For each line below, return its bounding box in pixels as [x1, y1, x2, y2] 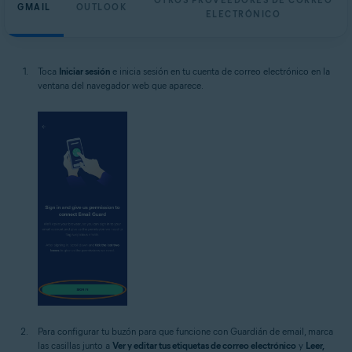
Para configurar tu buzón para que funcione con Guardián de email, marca [38, 325, 333, 338]
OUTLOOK [75, 2, 126, 13]
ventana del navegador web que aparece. [38, 79, 203, 92]
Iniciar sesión [59, 65, 110, 78]
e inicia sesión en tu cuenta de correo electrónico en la [110, 65, 330, 78]
